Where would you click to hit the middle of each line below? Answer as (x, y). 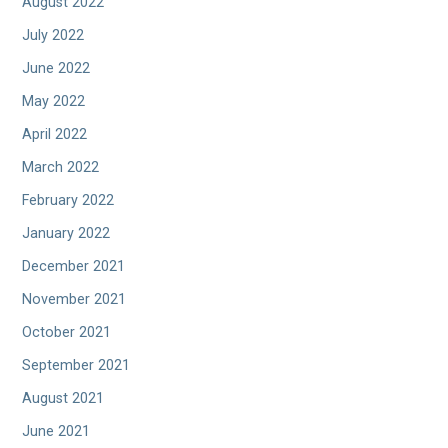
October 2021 (67, 333)
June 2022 (56, 69)
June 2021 (56, 432)
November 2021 (74, 300)
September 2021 (76, 366)
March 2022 (61, 168)
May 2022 (54, 102)
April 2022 (55, 135)
